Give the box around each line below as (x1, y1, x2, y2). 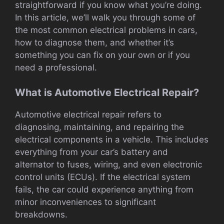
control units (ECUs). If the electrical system (15, 172, 190, 182)
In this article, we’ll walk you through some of (15, 12, 195, 22)
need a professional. (15, 62, 97, 72)
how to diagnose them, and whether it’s (15, 37, 174, 47)
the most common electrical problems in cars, (15, 24, 197, 35)
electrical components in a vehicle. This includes (15, 134, 208, 145)
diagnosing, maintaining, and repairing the (15, 122, 184, 132)
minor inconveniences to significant (15, 197, 156, 207)
